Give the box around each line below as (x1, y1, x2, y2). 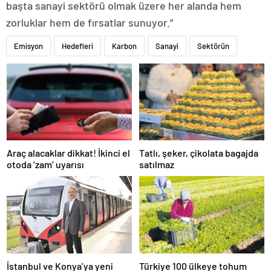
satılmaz (139, 158, 174, 171)
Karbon (112, 41, 137, 51)
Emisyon (14, 41, 43, 51)
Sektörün (197, 41, 229, 51)
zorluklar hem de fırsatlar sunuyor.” (6, 16, 173, 29)
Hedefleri (62, 41, 93, 51)
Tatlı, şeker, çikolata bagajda (139, 147, 258, 159)
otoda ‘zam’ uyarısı (7, 158, 84, 171)
